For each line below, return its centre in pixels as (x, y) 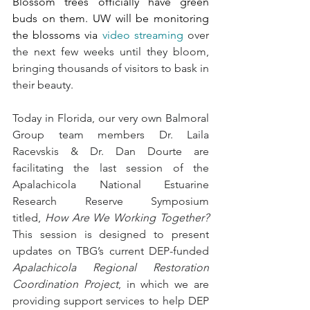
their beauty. (44, 85)
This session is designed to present (111, 234)
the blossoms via (57, 35)
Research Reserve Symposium (111, 201)
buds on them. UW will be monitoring (111, 18)
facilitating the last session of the (111, 168)
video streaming (143, 35)
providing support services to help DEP (111, 301)
